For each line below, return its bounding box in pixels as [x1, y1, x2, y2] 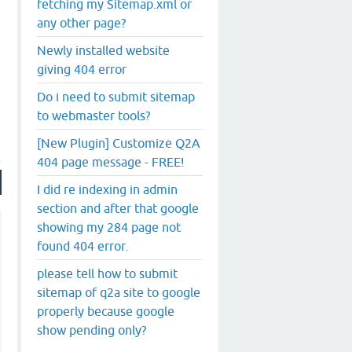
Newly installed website [37, 42, 170, 57]
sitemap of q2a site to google [37, 284, 200, 299]
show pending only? [37, 322, 146, 337]
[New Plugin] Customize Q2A [37, 135, 200, 150]
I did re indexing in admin [37, 181, 178, 196]
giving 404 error [37, 61, 126, 76]
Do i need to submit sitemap [37, 89, 195, 104]
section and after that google [37, 200, 199, 215]
